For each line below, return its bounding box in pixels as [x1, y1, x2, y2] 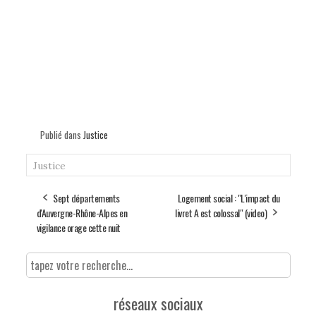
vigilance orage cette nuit [36, 219, 121, 235]
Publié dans [39, 127, 83, 142]
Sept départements [53, 190, 120, 205]
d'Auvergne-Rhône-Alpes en [36, 205, 127, 220]
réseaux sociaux [113, 291, 203, 315]
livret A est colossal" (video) [175, 205, 267, 220]
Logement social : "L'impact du [177, 190, 280, 205]
